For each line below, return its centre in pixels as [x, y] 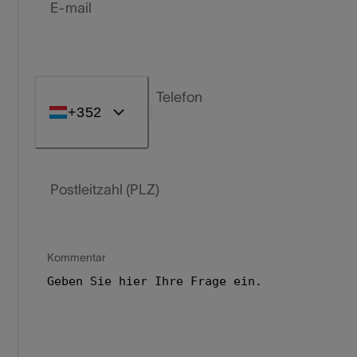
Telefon [179, 97]
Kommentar [76, 257]
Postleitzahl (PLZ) [105, 189]
